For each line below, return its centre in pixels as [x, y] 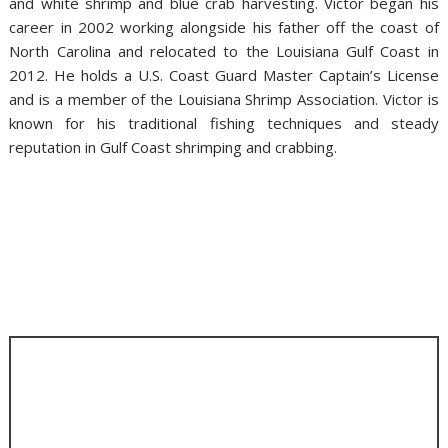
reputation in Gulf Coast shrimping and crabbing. [173, 147]
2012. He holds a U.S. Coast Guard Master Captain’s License [224, 75]
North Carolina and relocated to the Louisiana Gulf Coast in [224, 51]
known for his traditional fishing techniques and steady [224, 123]
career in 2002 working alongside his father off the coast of [224, 27]
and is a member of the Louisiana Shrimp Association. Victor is [224, 99]
